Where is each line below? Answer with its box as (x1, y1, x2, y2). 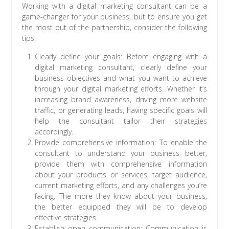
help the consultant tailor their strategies (35, 116, 207, 126)
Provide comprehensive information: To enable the (35, 138, 207, 148)
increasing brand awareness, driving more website (35, 95, 207, 105)
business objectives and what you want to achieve (35, 73, 207, 83)
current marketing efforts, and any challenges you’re (35, 180, 207, 191)
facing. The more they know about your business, (35, 191, 207, 201)
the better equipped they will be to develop (35, 202, 207, 212)
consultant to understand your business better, (35, 148, 207, 158)
